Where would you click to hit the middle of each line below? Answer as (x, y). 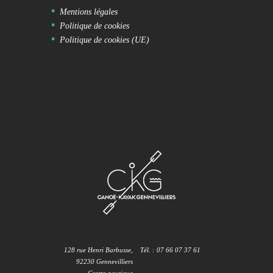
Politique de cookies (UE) (105, 39)
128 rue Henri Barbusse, (99, 250)
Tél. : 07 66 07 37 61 (170, 250)
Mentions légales (89, 11)
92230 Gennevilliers (105, 261)
